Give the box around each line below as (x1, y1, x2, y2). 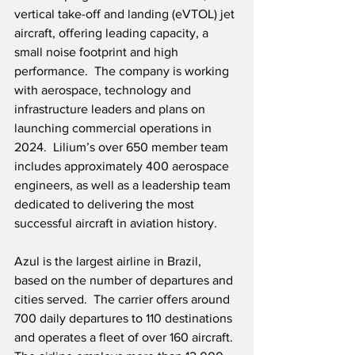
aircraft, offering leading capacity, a (14, 26, 212, 40)
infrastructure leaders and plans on (14, 102, 208, 116)
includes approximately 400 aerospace (14, 159, 232, 174)
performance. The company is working (14, 64, 232, 78)
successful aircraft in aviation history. (14, 216, 217, 231)
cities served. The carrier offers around (14, 292, 233, 307)
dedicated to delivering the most (14, 197, 197, 212)
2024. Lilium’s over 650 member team (14, 140, 231, 155)
